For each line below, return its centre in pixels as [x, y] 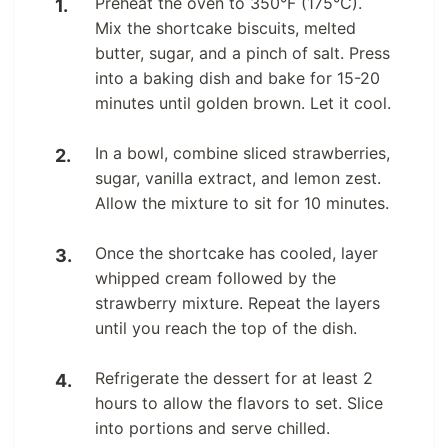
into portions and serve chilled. [212, 427]
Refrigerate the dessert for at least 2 [234, 377]
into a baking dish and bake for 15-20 [237, 77]
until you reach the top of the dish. [226, 327]
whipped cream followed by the [215, 277]
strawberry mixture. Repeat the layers [237, 302]
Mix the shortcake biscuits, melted [225, 27]
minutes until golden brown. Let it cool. [243, 102]
